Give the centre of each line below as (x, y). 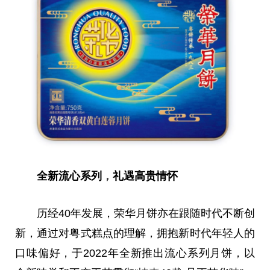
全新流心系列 (69, 176)
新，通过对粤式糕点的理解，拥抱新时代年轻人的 (135, 234)
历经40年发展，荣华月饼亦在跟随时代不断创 (146, 214)
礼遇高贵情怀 (145, 176)
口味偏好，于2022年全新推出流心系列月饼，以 (135, 253)
